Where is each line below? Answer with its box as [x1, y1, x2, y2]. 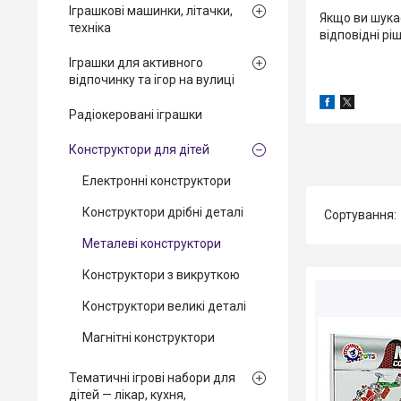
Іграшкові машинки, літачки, [69, 4, 233, 18]
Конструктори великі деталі [82, 299, 246, 313]
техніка [69, 21, 111, 35]
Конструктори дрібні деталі [82, 205, 243, 219]
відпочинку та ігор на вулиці [69, 73, 235, 87]
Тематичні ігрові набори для [69, 371, 235, 385]
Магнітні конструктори [82, 330, 215, 345]
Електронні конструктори [82, 174, 231, 188]
